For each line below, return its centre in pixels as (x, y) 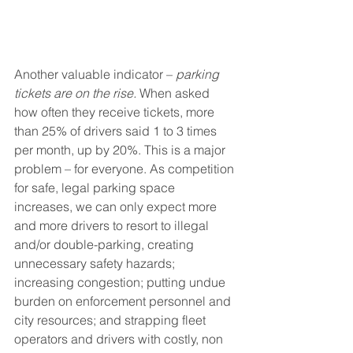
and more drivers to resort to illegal (113, 225)
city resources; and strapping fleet (111, 320)
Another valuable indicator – (95, 74)
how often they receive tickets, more (116, 111)
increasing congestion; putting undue (121, 282)
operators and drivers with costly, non (120, 338)
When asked (175, 93)
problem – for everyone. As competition (126, 168)
